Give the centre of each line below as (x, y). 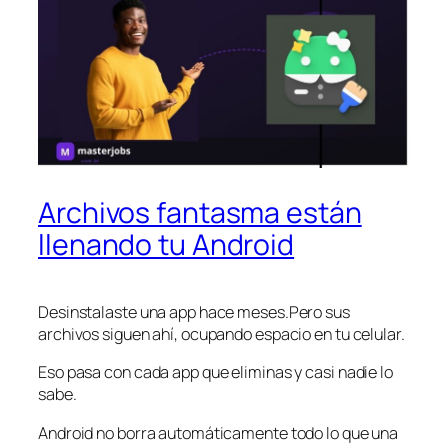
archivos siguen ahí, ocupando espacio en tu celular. (221, 334)
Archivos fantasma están (200, 213)
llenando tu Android (166, 245)
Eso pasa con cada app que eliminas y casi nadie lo (215, 372)
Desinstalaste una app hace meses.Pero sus (194, 312)
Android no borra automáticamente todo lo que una (218, 432)
